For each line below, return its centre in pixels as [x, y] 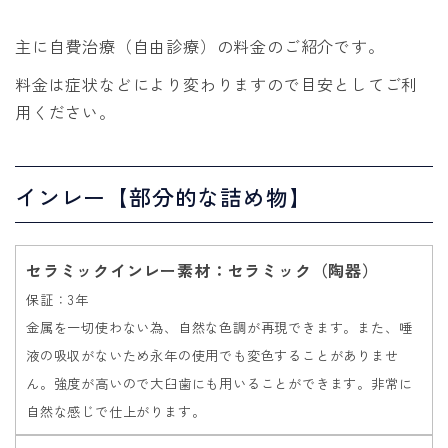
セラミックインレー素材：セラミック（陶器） [202, 270]
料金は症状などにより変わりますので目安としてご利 [217, 84]
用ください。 [65, 112]
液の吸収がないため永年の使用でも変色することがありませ [212, 356]
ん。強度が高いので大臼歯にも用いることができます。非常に [219, 384]
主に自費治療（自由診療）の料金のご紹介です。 [200, 46]
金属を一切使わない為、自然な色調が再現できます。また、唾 [219, 328]
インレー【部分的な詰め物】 [163, 196]
